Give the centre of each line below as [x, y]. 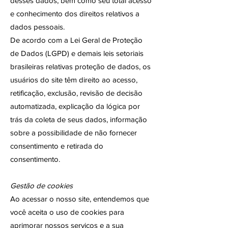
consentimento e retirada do [57, 146]
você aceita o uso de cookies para [67, 212]
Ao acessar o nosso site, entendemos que [80, 199]
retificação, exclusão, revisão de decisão [76, 93]
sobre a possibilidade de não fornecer [74, 133]
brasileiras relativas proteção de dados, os [80, 66]
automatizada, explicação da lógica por [75, 106]
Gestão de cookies [41, 186]
